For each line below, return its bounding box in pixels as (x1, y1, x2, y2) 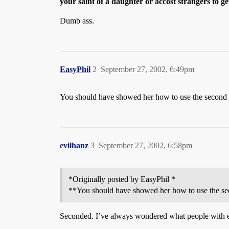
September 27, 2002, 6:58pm (99, 141, 192, 150)
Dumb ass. (60, 16, 94, 25)
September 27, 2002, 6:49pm (101, 65, 194, 74)
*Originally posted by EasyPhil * (68, 175, 175, 184)
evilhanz (60, 141, 88, 150)
